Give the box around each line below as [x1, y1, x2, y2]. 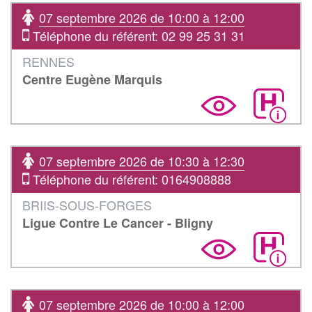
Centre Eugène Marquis [22, 70, 162, 88]
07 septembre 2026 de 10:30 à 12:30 [39, 151, 244, 170]
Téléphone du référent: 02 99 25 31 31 [29, 26, 245, 45]
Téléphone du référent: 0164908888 [29, 169, 231, 188]
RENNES [22, 52, 75, 70]
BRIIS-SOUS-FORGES [22, 195, 152, 214]
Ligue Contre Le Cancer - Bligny [22, 213, 213, 232]
